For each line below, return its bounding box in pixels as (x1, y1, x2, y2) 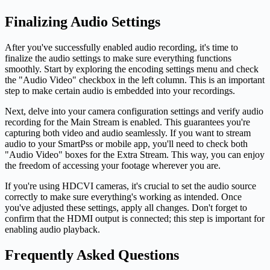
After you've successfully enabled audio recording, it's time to (5, 42, 238, 53)
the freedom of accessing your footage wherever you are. (5, 160, 221, 171)
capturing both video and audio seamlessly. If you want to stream (5, 128, 251, 139)
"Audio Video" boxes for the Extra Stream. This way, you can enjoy (5, 149, 265, 160)
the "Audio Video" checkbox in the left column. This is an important (5, 75, 265, 86)
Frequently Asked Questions (5, 247, 179, 263)
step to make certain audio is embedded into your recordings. (5, 86, 235, 96)
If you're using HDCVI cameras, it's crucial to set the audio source (5, 181, 256, 192)
